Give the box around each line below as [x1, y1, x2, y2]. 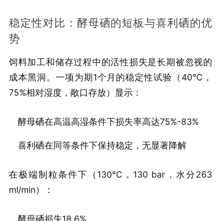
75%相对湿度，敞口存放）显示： [8, 87, 142, 98]
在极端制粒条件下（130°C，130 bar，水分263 [8, 169, 213, 180]
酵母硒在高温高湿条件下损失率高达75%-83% [17, 116, 199, 127]
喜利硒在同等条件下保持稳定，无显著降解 [17, 140, 186, 151]
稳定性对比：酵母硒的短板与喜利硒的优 [8, 16, 213, 29]
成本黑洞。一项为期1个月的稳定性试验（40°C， [8, 72, 213, 82]
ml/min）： [8, 184, 53, 195]
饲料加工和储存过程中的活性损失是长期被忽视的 [8, 56, 213, 67]
